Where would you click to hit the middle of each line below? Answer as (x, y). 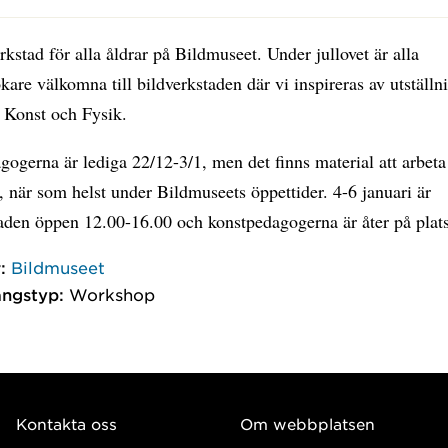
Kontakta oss (66, 423)
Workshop (112, 293)
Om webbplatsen (307, 423)
